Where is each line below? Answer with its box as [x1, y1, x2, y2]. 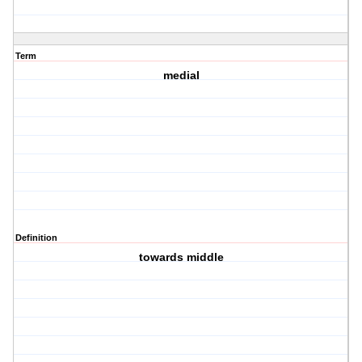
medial [162, 69, 200, 82]
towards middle [138, 250, 224, 264]
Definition [15, 233, 57, 243]
